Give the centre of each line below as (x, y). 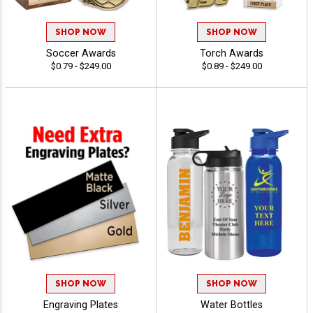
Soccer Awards (81, 54)
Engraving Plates (81, 305)
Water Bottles (232, 305)
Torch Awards (232, 54)
